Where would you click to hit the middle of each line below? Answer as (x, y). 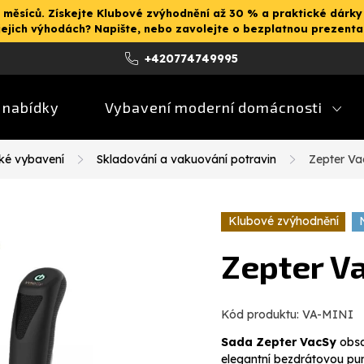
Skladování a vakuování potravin (186, 159)
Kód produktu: (260, 315)
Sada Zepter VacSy (279, 342)
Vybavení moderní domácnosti (214, 107)
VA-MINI (328, 315)
